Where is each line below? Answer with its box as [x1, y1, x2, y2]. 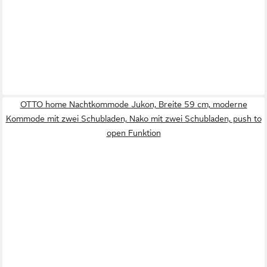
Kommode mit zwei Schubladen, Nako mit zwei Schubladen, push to [5, 114, 262, 124]
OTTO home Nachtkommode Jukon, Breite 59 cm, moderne [20, 100, 247, 110]
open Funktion [106, 128, 161, 138]
